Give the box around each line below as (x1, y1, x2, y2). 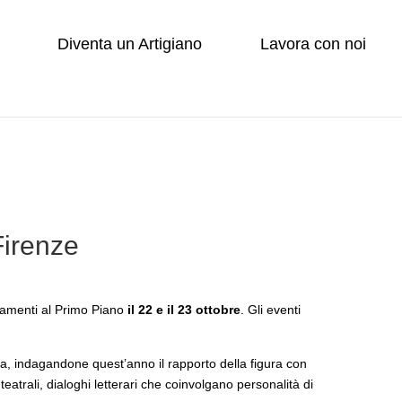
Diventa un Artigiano (57, 35, 202, 53)
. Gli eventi (240, 301, 301, 317)
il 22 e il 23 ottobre (124, 301, 240, 317)
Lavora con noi (260, 35, 366, 53)
